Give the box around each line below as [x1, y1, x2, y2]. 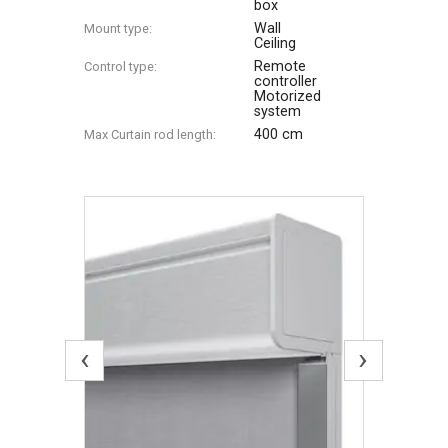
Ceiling [254, 34, 297, 52]
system [254, 102, 302, 120]
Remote [254, 57, 307, 75]
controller [254, 72, 318, 90]
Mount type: [84, 20, 153, 36]
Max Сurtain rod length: [84, 126, 217, 142]
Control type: [84, 58, 158, 74]
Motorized [254, 87, 322, 105]
